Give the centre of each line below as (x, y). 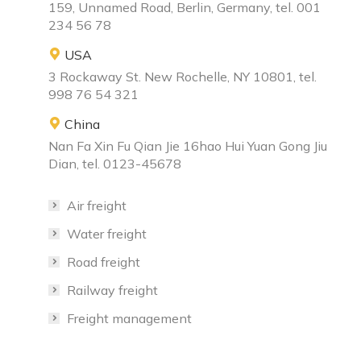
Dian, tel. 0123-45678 (115, 163)
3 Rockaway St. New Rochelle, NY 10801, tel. (183, 76)
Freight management (129, 318)
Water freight (107, 233)
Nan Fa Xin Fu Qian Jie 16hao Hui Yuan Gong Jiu (188, 145)
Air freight (97, 205)
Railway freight (112, 290)
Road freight (104, 261)
